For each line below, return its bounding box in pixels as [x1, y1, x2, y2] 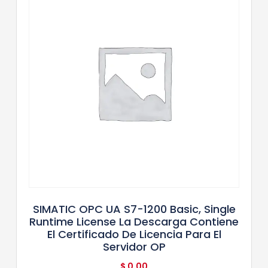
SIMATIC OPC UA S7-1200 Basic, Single [32, 201, 236, 217]
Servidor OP [102, 239, 166, 254]
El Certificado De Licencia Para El [47, 226, 221, 242]
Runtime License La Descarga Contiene [29, 214, 239, 229]
